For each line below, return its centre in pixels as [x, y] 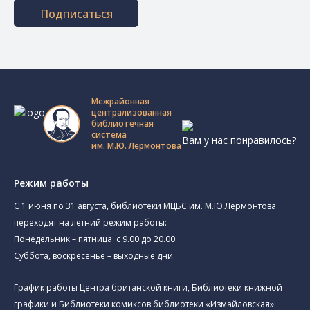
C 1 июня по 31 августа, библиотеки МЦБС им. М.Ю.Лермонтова [145, 206]
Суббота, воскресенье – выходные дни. [94, 256]
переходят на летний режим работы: [90, 222]
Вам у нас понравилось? [239, 140]
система [109, 135]
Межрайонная [120, 101]
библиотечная [122, 124]
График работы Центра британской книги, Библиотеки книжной [148, 288]
